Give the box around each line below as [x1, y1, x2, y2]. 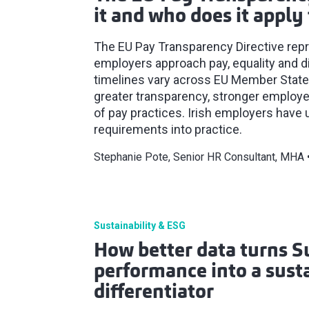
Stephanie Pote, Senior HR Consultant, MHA [94, 150, 304, 164]
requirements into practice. [94, 122, 242, 137]
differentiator [94, 283, 214, 303]
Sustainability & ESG [94, 220, 186, 232]
